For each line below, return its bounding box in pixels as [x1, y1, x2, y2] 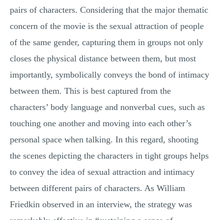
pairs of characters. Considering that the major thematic [10, 5, 208, 15]
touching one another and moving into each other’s [10, 118, 192, 128]
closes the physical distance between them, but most [10, 54, 196, 63]
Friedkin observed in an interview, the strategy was [10, 199, 192, 209]
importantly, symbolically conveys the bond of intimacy [10, 70, 209, 80]
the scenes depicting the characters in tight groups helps [10, 151, 209, 161]
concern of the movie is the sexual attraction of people [10, 21, 204, 31]
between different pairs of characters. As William [10, 183, 185, 193]
